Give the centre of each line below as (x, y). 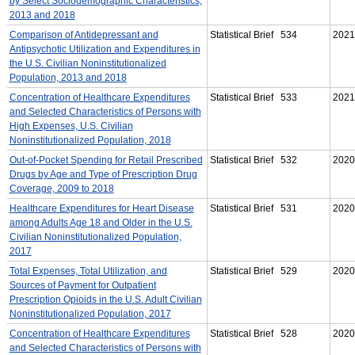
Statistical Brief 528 (253, 333)
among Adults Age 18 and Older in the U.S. (101, 222)
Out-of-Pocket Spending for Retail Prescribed (106, 160)
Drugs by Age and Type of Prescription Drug (103, 174)
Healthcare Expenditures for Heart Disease (101, 208)
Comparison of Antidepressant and (84, 34)
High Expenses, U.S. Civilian (71, 126)
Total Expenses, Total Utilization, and (88, 271)
